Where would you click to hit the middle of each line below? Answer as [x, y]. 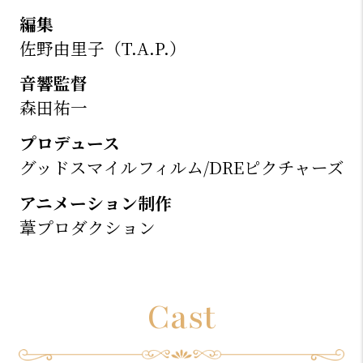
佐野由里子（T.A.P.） [102, 47]
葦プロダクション [87, 226]
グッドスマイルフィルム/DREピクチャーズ [181, 167]
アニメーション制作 [95, 202]
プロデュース [69, 143]
